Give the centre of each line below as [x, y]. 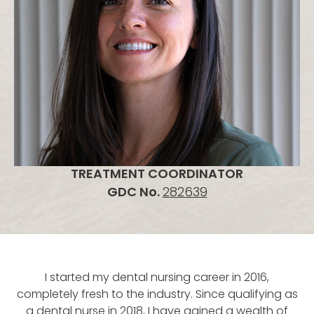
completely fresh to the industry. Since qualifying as [157, 294]
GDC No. [135, 192]
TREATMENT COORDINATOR [157, 174]
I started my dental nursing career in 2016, [157, 278]
